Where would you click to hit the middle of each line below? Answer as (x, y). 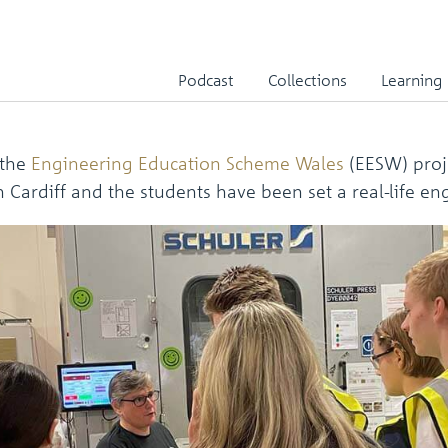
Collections (307, 80)
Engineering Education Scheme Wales (187, 163)
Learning (411, 80)
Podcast (206, 80)
